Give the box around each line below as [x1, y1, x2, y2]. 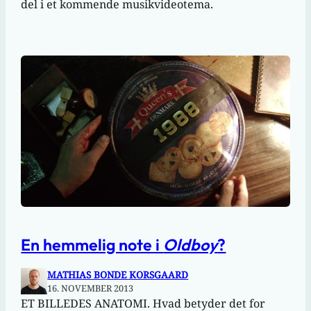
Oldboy [163, 234, 218, 255]
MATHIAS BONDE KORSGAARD [47, 268, 189, 282]
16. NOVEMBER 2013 [47, 282, 134, 295]
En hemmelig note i [21, 234, 164, 255]
